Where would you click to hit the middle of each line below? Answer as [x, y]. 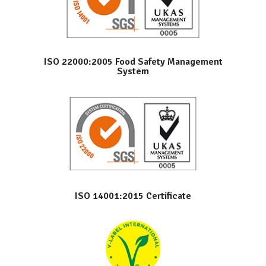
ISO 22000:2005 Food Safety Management [133, 62]
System [133, 72]
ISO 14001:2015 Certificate [133, 196]
